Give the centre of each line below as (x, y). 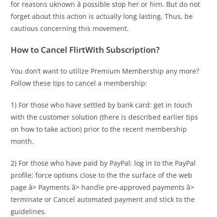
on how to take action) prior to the (67, 129)
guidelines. (29, 211)
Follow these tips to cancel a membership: (79, 83)
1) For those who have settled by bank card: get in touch (102, 105)
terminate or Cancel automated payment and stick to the (103, 199)
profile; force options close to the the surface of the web (102, 175)
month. (23, 141)
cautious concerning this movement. (70, 28)
